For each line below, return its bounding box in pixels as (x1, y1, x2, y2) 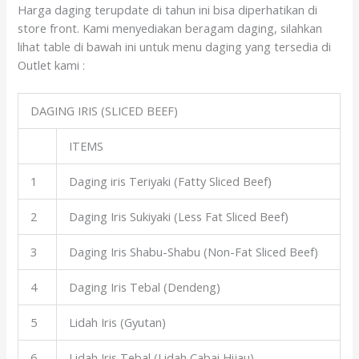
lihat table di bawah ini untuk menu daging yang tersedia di (18, 38, 332, 54)
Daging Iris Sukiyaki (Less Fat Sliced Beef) (69, 208, 289, 225)
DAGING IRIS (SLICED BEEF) (30, 103, 179, 119)
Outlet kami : (18, 56, 86, 73)
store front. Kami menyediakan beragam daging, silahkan (18, 19, 323, 36)
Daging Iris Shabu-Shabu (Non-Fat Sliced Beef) (69, 244, 319, 260)
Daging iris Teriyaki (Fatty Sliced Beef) (69, 173, 272, 190)
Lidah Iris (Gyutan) (69, 314, 167, 331)
